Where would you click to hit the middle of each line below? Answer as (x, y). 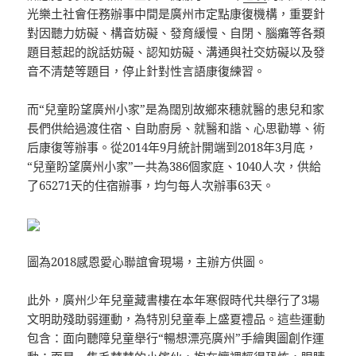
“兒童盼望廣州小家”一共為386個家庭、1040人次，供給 (174, 166)
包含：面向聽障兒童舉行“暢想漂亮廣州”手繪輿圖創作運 (176, 338)
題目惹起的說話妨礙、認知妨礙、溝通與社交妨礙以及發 (176, 52)
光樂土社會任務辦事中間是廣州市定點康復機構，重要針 (176, 14)
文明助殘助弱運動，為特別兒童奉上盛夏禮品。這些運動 (176, 319)
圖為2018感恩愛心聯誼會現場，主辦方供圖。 (147, 262)
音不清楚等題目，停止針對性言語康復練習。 (147, 71)
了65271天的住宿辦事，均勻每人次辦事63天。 (151, 186)
